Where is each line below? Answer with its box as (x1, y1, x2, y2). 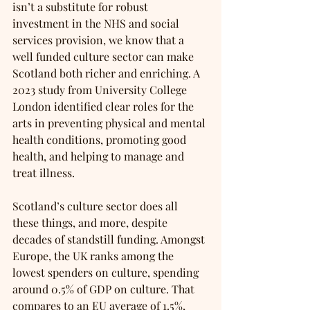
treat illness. (12, 165, 77, 181)
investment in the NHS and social (12, 16, 182, 31)
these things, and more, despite (12, 215, 170, 230)
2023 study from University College (12, 82, 190, 98)
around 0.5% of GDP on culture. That (12, 282, 197, 297)
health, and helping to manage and (12, 149, 187, 164)
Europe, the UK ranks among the (12, 248, 176, 264)
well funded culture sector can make (12, 49, 197, 64)
